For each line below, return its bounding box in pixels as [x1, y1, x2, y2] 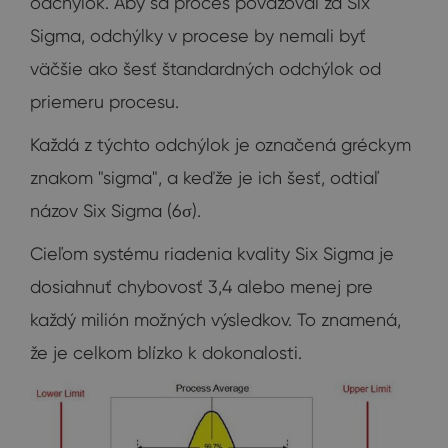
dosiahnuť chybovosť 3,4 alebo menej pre [30, 276, 373, 298]
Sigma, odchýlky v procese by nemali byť [30, 25, 366, 47]
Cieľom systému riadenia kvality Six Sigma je [30, 243, 394, 265]
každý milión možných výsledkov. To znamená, [30, 309, 401, 331]
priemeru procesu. [30, 91, 179, 113]
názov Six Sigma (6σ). [30, 200, 201, 222]
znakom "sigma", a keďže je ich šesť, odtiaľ [30, 167, 379, 189]
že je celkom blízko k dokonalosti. [30, 342, 302, 364]
